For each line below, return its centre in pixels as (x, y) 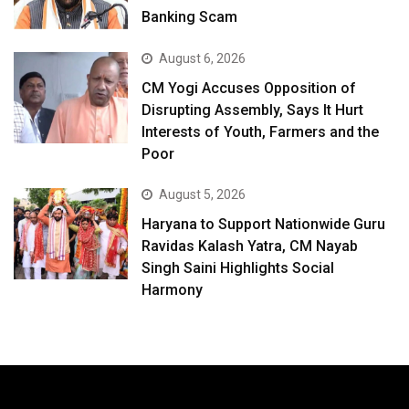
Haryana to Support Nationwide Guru (264, 224)
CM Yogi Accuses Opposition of (249, 88)
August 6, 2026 (203, 58)
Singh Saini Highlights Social (238, 267)
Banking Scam (190, 17)
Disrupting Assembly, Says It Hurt (253, 110)
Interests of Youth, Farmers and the (261, 131)
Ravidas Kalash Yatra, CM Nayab (250, 246)
